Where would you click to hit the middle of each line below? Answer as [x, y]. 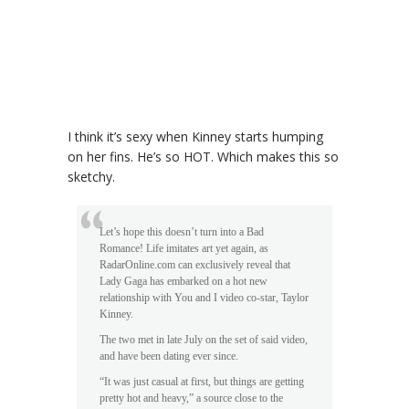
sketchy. [91, 177]
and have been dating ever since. [169, 357]
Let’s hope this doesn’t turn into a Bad [182, 232]
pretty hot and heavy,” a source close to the [191, 399]
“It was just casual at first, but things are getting [202, 382]
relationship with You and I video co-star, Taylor [204, 298]
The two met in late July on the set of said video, [204, 340]
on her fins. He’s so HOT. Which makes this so [203, 157]
